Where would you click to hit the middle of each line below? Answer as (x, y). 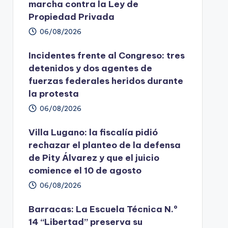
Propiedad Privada (71, 17)
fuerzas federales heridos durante (106, 81)
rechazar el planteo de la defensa (104, 145)
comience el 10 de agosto (85, 171)
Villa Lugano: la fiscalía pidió (93, 133)
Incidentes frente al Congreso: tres (106, 56)
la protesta (53, 94)
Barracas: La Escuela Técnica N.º (103, 209)
